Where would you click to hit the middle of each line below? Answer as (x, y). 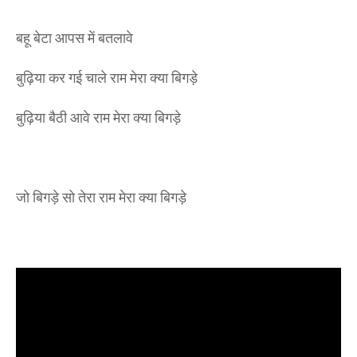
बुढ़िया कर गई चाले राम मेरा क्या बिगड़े (108, 77)
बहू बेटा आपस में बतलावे (76, 37)
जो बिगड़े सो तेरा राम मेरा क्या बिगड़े (101, 197)
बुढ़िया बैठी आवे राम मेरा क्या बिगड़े (100, 117)
